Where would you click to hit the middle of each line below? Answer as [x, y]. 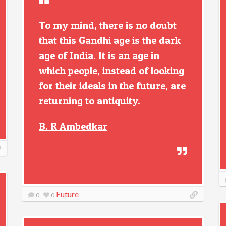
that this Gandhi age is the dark [110, 40]
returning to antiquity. [90, 101]
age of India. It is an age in [99, 55]
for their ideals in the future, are [112, 86]
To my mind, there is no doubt [108, 25]
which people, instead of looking [111, 71]
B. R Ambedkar [73, 126]
